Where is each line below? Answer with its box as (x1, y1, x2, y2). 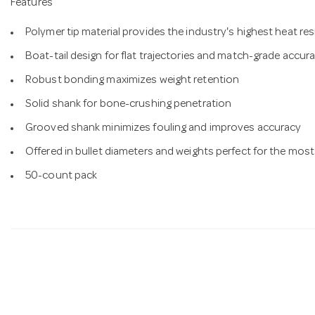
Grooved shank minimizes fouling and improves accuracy (25, 122, 302, 134)
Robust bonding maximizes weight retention (25, 75, 240, 86)
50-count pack (25, 170, 98, 182)
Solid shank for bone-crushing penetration (25, 98, 232, 110)
